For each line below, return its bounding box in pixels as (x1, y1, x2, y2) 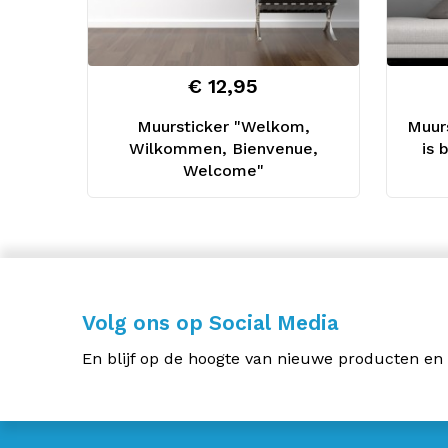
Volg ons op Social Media (82, 310, 339, 336)
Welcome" (182, 161, 264, 181)
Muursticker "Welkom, (136, 117, 310, 137)
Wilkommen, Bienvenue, (128, 139, 318, 159)
